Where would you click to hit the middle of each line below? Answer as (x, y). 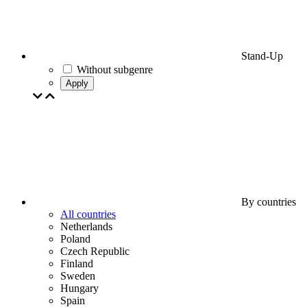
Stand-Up (261, 56)
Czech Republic (95, 251)
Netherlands (86, 226)
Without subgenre (115, 70)
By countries (267, 202)
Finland (77, 263)
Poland (75, 239)
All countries (88, 214)
